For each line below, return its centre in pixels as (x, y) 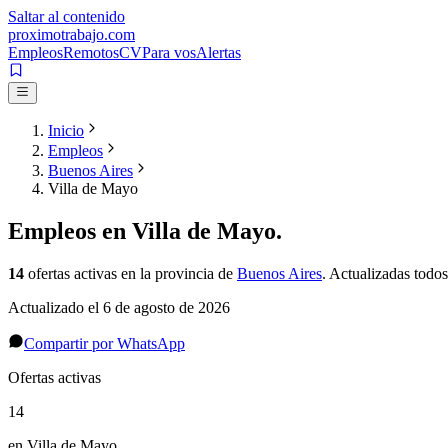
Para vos (169, 52)
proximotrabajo (56, 34)
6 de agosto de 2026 (166, 308)
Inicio (66, 131)
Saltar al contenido (66, 16)
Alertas (218, 52)
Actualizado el (55, 308)
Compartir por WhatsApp (104, 344)
